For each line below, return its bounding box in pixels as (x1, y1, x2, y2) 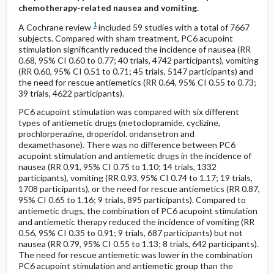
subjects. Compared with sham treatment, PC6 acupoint (18, 32, 233, 43)
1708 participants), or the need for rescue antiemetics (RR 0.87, (18, 183, 260, 194)
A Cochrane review (18, 21, 93, 32)
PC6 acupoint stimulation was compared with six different (18, 106, 239, 117)
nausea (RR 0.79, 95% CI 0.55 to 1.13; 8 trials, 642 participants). (18, 238, 259, 249)
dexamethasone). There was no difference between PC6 (18, 139, 235, 150)
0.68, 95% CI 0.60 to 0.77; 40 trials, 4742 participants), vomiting (18, 54, 259, 65)
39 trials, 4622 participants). (18, 87, 124, 98)
